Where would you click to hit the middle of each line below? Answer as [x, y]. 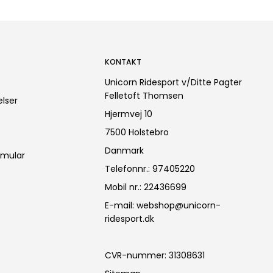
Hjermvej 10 [129, 114]
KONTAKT [123, 62]
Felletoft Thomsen [144, 95]
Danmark [125, 150]
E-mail [119, 205]
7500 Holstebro [137, 132]
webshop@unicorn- [179, 205]
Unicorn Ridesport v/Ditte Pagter [174, 82]
